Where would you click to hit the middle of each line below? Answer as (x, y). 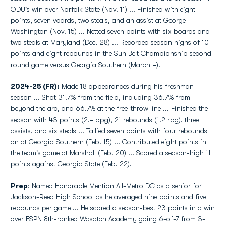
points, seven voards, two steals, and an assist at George (98, 20)
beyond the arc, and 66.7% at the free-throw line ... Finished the (109, 108)
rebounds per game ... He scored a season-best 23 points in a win (113, 208)
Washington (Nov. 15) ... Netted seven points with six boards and (110, 31)
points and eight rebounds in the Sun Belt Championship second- (112, 53)
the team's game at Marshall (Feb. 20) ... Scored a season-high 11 (111, 153)
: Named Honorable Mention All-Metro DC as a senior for (115, 186)
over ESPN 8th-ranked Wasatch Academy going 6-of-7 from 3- (108, 219)
